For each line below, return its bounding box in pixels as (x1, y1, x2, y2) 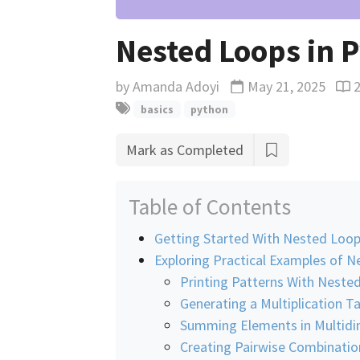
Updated (229, 80, 282, 99)
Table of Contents (129, 192, 291, 221)
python (190, 102, 229, 117)
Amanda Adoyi (133, 76, 219, 96)
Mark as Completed (126, 140, 243, 159)
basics (140, 102, 174, 117)
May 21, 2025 (247, 76, 325, 96)
